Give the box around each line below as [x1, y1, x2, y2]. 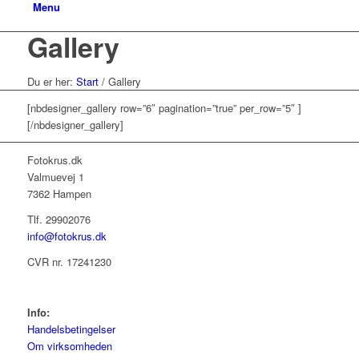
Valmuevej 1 [26, 169, 84, 185]
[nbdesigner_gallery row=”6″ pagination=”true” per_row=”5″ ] [26, 100, 301, 116]
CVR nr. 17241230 [26, 254, 111, 270]
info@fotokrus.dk [26, 228, 107, 244]
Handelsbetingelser [26, 321, 115, 337]
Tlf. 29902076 [26, 212, 91, 228]
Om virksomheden [26, 338, 112, 354]
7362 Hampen [26, 186, 91, 202]
